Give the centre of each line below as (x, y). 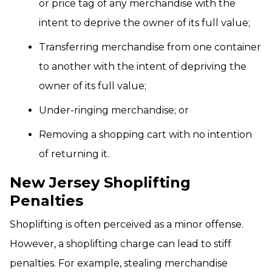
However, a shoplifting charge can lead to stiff (121, 244)
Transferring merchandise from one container (150, 47)
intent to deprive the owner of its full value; (144, 23)
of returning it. (74, 154)
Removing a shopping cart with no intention (145, 134)
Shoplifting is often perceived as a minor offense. (127, 224)
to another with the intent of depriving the (143, 66)
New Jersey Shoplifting (100, 182)
